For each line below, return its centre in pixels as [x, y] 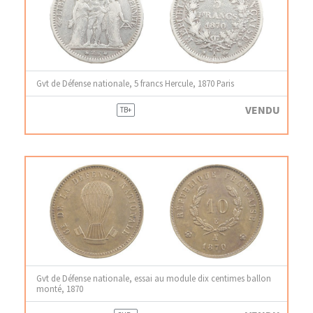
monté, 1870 [60, 289]
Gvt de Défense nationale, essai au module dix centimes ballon [154, 278]
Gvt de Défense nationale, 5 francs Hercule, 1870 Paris [135, 83]
